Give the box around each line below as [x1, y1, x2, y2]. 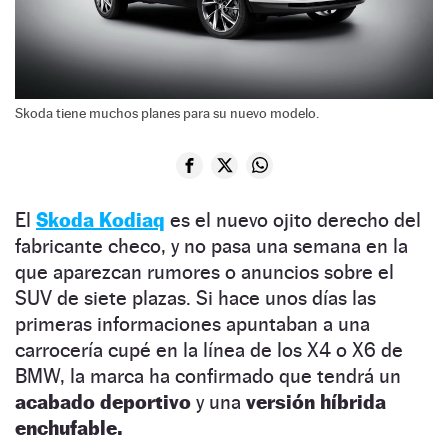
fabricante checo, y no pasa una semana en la [15, 233, 408, 258]
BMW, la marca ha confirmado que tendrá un [15, 363, 401, 388]
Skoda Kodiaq [36, 207, 165, 232]
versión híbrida [246, 389, 386, 414]
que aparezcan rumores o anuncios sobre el [15, 259, 394, 284]
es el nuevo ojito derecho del [165, 207, 421, 232]
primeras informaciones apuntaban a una [15, 311, 370, 336]
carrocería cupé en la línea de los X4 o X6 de [15, 337, 403, 362]
